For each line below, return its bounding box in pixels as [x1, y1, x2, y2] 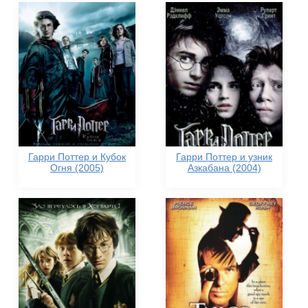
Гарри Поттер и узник [176, 151, 272, 163]
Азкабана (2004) [187, 162, 261, 174]
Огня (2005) [50, 162, 104, 174]
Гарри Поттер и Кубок [28, 151, 126, 163]
